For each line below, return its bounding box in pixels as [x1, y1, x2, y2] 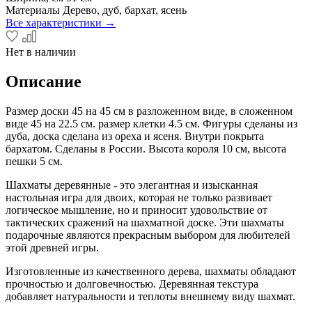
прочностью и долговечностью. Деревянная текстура [6, 277, 258, 290]
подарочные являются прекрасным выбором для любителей [6, 228, 290, 241]
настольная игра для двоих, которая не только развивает [6, 191, 272, 203]
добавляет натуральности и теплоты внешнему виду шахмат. [6, 290, 295, 302]
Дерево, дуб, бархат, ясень [63, 4, 187, 16]
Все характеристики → [6, 17, 116, 29]
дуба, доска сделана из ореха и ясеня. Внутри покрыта [6, 130, 264, 142]
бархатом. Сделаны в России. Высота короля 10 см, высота [6, 142, 286, 155]
